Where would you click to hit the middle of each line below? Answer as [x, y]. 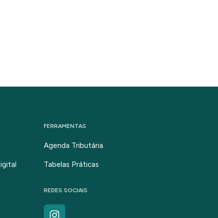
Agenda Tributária [74, 145]
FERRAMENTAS [65, 126]
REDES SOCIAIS [66, 190]
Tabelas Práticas [72, 164]
